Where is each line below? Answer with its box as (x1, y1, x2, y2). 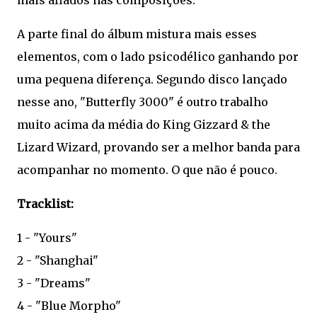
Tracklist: (17, 197, 74, 211)
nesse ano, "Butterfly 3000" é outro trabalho (17, 95, 268, 109)
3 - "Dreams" (17, 276, 91, 290)
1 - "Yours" (17, 231, 77, 245)
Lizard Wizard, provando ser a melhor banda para (17, 140, 300, 154)
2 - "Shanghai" (17, 253, 98, 267)
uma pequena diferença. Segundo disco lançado (17, 72, 287, 86)
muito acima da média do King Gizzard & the (17, 117, 270, 132)
